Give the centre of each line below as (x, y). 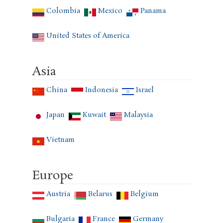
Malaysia (138, 115)
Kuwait (94, 115)
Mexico (110, 11)
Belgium (144, 194)
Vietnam (60, 140)
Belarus (100, 194)
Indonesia (101, 90)
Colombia (63, 11)
